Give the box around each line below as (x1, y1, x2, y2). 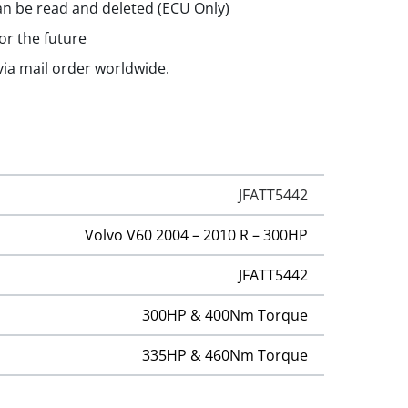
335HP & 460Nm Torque (142, 344, 309, 365)
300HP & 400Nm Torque (142, 304, 309, 325)
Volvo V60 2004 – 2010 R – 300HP (85, 224, 309, 245)
